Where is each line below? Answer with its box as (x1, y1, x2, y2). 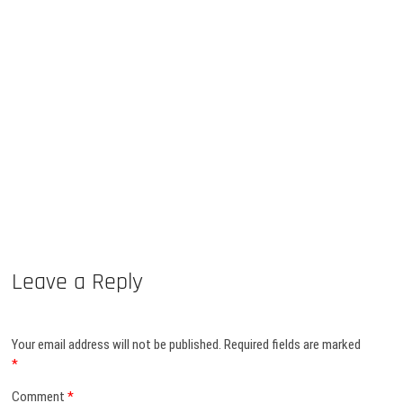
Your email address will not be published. (12, 336, 222, 354)
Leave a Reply (12, 266, 144, 297)
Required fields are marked (224, 336, 362, 354)
